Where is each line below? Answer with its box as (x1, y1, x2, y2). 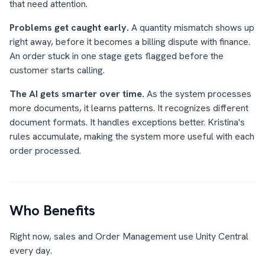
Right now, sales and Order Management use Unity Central (9, 230, 248, 243)
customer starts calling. (9, 64, 105, 76)
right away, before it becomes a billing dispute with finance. (9, 35, 250, 48)
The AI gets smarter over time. (9, 88, 144, 100)
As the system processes (147, 88, 251, 100)
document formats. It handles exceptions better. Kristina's (9, 116, 245, 128)
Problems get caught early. (9, 21, 129, 34)
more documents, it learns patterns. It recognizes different (9, 102, 248, 114)
